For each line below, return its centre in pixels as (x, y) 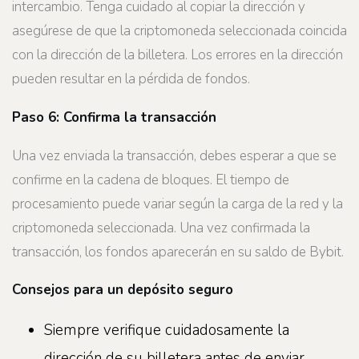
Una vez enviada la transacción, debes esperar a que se (174, 155)
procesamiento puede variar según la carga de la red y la (177, 204)
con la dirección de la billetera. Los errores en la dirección (177, 55)
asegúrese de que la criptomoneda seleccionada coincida (179, 31)
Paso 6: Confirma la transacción (114, 118)
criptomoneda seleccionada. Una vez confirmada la (161, 228)
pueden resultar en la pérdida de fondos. (131, 79)
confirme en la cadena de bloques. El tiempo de (151, 179)
